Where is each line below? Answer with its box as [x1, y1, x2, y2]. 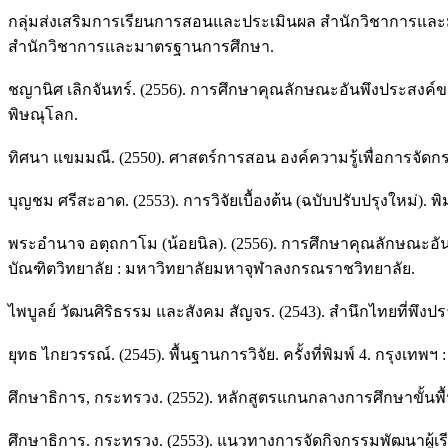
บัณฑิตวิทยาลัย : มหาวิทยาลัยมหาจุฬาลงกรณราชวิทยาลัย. [8, 259, 415, 277]
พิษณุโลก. [8, 105, 78, 123]
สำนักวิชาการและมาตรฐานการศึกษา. [8, 37, 274, 55]
